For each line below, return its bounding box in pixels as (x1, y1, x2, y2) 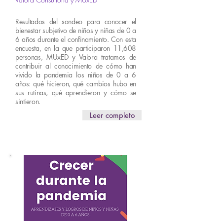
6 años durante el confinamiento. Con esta (15, 35, 136, 44)
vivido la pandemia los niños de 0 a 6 (15, 70, 136, 79)
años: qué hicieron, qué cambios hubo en (15, 79, 136, 88)
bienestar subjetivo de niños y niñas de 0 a (15, 26, 136, 35)
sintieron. (15, 97, 40, 106)
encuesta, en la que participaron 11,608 (15, 43, 136, 53)
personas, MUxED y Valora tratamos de (15, 52, 136, 62)
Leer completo (89, 110, 135, 120)
